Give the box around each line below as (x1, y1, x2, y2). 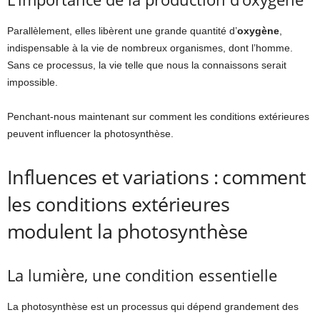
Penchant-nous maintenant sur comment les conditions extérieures (7, 110, 309, 122)
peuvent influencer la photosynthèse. (7, 127, 174, 139)
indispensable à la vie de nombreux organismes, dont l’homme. (7, 41, 293, 54)
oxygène (237, 24, 279, 36)
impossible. (7, 76, 58, 88)
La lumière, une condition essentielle (7, 264, 277, 286)
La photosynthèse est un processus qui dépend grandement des (7, 300, 299, 312)
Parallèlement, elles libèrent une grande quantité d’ (7, 24, 237, 36)
